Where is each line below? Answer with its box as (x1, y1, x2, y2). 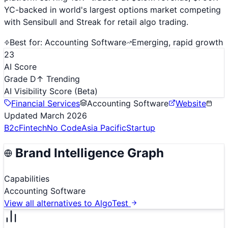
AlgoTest (95, 197, 128, 208)
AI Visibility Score (4, 85, 74, 96)
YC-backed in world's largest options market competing (4, 4, 221, 15)
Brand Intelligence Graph (12, 145, 164, 160)
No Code (47, 122, 81, 133)
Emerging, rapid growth (132, 37, 223, 47)
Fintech (19, 122, 47, 133)
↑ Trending (36, 73, 80, 84)
